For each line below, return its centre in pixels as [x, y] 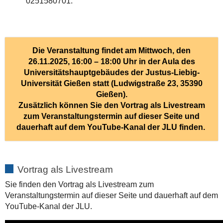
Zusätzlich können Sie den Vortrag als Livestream [111, 105]
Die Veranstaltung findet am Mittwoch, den [111, 50]
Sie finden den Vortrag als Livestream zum [79, 184]
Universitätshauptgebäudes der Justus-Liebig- [111, 72]
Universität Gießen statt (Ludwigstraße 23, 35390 [111, 83]
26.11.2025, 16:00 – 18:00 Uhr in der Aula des [111, 61]
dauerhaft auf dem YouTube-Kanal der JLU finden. [111, 127]
